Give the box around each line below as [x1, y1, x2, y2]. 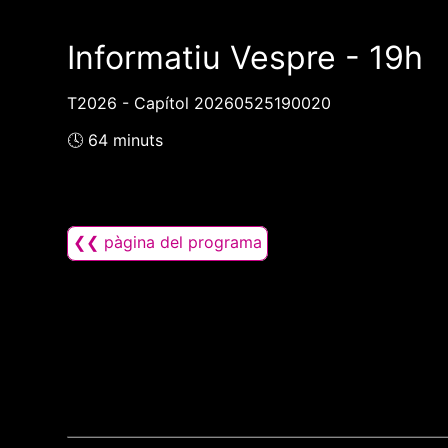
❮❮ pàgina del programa [73, 232, 263, 253]
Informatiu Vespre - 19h [67, 38, 424, 78]
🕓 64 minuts [67, 130, 164, 151]
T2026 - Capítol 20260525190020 [67, 93, 332, 114]
